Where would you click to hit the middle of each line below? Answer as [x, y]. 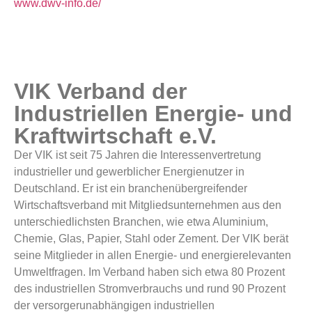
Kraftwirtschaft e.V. [115, 136]
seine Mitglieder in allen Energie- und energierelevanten [153, 256]
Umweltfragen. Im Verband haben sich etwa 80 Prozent [149, 272]
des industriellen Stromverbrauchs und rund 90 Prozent [150, 289]
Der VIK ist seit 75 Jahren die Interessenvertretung [138, 155]
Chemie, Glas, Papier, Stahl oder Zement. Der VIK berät [151, 239]
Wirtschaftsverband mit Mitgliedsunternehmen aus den [148, 205]
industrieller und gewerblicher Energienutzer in [129, 172]
